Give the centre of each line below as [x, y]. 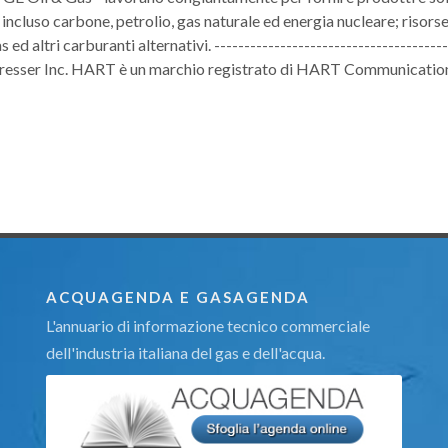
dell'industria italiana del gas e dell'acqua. [185, 352]
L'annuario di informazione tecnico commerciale [208, 325]
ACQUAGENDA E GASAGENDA [178, 297]
